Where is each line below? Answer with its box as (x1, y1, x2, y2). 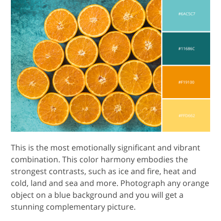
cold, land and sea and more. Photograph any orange (11, 178, 210, 189)
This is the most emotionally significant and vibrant (11, 142, 201, 153)
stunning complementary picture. (11, 201, 136, 213)
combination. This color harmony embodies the (11, 154, 188, 165)
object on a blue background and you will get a (11, 189, 184, 201)
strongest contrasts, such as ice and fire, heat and (11, 166, 197, 177)
